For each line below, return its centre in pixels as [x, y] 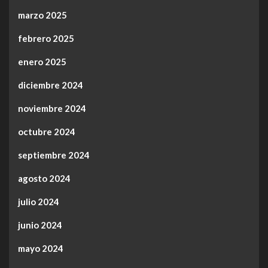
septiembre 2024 [54, 155]
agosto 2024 [44, 178]
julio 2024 [39, 202]
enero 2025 [42, 62]
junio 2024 [40, 225]
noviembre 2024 [52, 108]
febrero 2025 [46, 38]
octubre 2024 [47, 132]
